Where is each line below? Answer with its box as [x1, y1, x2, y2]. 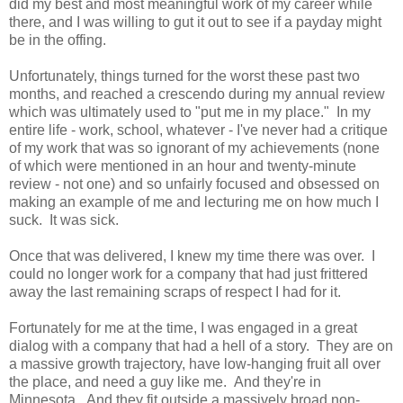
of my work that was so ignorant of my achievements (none [9, 140, 380, 156]
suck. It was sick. [9, 212, 119, 228]
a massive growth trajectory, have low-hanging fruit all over [9, 356, 381, 372]
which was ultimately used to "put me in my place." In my [9, 104, 371, 120]
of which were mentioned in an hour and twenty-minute [9, 158, 356, 174]
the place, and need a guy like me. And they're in [9, 374, 321, 390]
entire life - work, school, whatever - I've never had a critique [9, 122, 388, 138]
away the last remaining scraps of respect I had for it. [9, 284, 341, 300]
